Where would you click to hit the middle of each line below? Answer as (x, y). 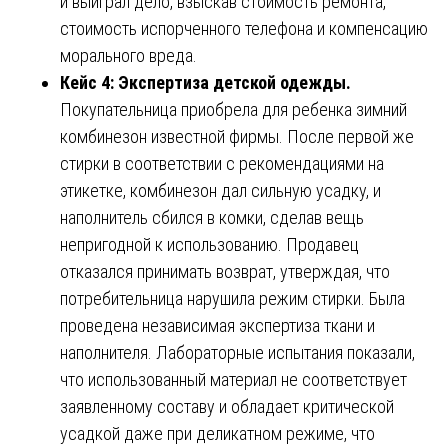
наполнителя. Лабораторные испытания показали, (237, 352)
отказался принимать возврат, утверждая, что (225, 271)
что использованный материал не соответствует (233, 379)
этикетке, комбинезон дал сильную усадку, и (220, 190)
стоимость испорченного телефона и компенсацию (244, 28)
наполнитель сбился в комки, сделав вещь (212, 217)
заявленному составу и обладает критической (227, 406)
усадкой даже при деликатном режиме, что (217, 433)
